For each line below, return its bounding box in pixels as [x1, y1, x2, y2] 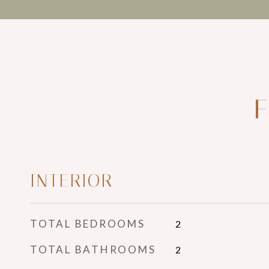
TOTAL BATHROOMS [30, 243, 156, 256]
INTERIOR [30, 171, 113, 191]
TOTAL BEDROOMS [30, 217, 145, 230]
